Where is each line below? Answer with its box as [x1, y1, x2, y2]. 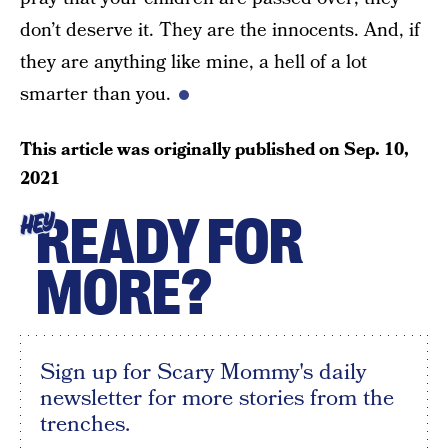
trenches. [40, 408, 130, 441]
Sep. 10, [344, 137, 409, 163]
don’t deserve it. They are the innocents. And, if [20, 17, 420, 45]
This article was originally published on [20, 137, 344, 163]
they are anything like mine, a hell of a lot [20, 49, 367, 77]
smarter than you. [20, 81, 171, 109]
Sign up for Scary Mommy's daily [40, 356, 366, 389]
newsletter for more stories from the [40, 382, 394, 415]
